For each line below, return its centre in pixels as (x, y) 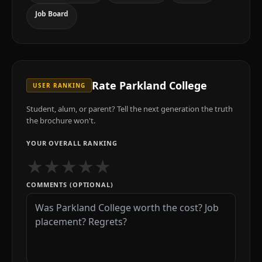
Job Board (52, 14)
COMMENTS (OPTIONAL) (70, 185)
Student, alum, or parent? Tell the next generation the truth (130, 109)
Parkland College (163, 85)
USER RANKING (59, 85)
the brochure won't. (61, 120)
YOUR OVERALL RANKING (72, 143)
